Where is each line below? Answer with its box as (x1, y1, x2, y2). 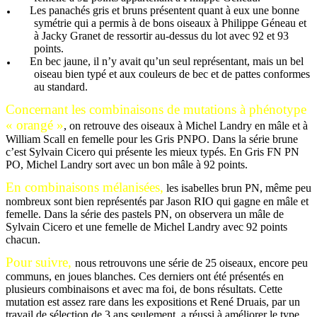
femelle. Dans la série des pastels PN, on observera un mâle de (6, 208, 284, 220)
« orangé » (6, 117, 64, 132)
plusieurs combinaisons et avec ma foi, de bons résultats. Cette (6, 283, 282, 295)
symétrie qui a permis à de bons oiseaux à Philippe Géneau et (34, 17, 306, 29)
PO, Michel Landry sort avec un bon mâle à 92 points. (6, 158, 248, 171)
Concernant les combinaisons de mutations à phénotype (6, 102, 306, 117)
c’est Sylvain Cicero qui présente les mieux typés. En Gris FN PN (6, 146, 299, 158)
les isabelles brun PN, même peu (163, 182, 311, 194)
